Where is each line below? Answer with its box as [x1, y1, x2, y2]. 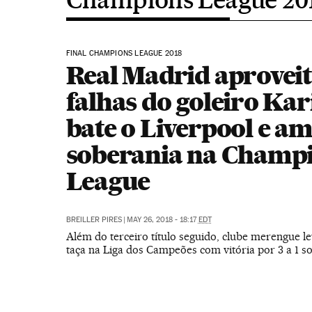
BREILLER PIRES [65, 215, 122, 224]
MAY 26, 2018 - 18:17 [126, 215, 198, 224]
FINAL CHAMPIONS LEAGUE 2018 [65, 49, 182, 58]
